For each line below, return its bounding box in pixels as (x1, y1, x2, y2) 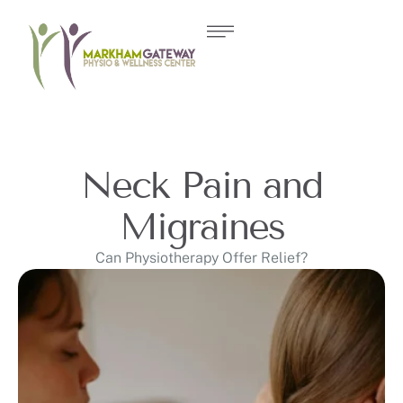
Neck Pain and (81, 163, 322, 209)
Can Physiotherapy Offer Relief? (95, 249, 308, 267)
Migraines (119, 204, 284, 250)
